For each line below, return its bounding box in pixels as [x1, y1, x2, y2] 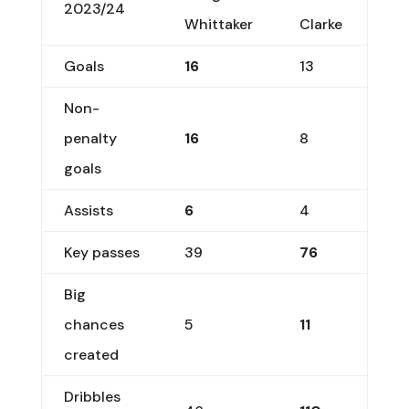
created [63, 344, 119, 364]
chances [63, 314, 124, 334]
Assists [63, 200, 113, 220]
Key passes [63, 242, 140, 262]
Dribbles [63, 386, 121, 406]
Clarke [299, 14, 342, 34]
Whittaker [184, 14, 253, 34]
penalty [63, 128, 117, 148]
